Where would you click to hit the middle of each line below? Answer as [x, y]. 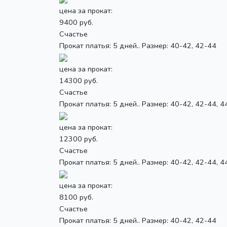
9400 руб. [76, 22]
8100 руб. [76, 197]
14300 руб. [79, 80]
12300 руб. [79, 139]
